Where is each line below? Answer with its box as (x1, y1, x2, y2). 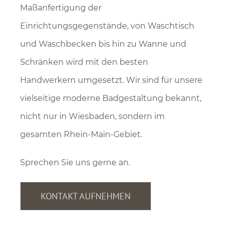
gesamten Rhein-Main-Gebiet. (20, 129, 142, 139)
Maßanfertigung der (20, 3, 101, 13)
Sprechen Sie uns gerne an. (20, 157, 130, 167)
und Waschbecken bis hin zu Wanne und (20, 39, 186, 49)
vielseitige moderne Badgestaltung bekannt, (20, 93, 201, 103)
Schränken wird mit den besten (20, 57, 148, 67)
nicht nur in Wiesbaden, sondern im (20, 111, 165, 121)
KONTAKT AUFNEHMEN (41, 190, 131, 202)
